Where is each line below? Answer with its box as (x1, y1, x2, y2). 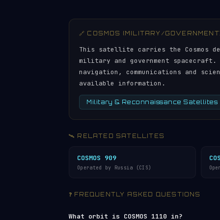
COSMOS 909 (77, 154, 116, 162)
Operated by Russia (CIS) (77, 165, 152, 171)
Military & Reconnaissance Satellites (86, 99, 218, 106)
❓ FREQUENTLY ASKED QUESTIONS (69, 191, 201, 198)
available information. (79, 79, 165, 87)
